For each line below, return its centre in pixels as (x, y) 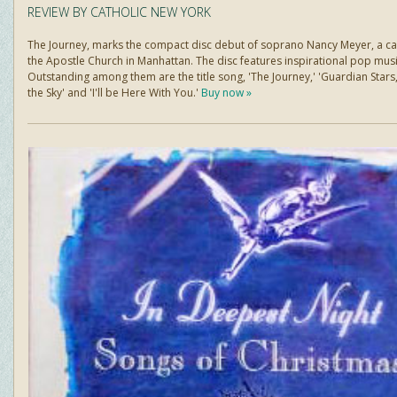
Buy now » (226, 93)
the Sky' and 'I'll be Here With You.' (114, 93)
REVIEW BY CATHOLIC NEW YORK (119, 12)
